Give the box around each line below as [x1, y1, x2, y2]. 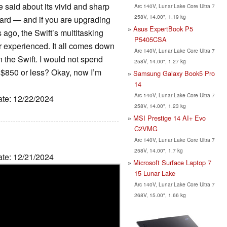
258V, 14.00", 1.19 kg [134, 12, 186, 20]
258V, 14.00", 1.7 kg [134, 146, 183, 154]
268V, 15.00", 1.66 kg [134, 191, 186, 199]
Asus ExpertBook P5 [133, 23, 193, 33]
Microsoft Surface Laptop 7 [133, 157, 211, 167]
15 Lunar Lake [134, 168, 175, 178]
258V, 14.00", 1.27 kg [134, 57, 186, 65]
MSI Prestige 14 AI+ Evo [133, 112, 206, 123]
